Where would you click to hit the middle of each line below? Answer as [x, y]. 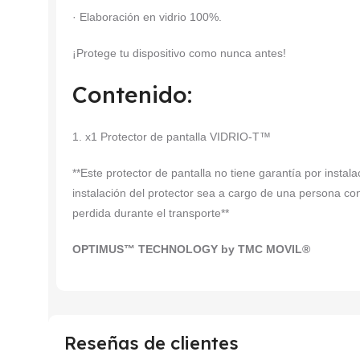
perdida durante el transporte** [151, 213]
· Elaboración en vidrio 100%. [147, 17]
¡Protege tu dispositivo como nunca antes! [179, 53]
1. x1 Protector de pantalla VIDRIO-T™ [172, 137]
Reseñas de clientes [151, 344]
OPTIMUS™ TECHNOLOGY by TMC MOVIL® [191, 250]
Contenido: [132, 95]
